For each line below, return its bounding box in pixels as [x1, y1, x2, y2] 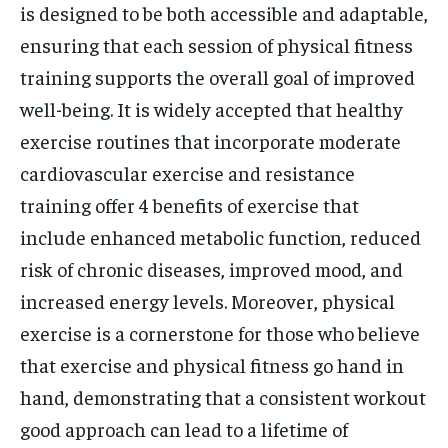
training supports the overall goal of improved [20, 64, 415, 89]
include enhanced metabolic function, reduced [20, 224, 421, 249]
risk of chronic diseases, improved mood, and [20, 256, 403, 281]
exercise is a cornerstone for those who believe [20, 320, 420, 345]
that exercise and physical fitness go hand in [20, 352, 404, 377]
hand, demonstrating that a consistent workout [20, 384, 426, 409]
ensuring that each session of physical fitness [20, 32, 413, 57]
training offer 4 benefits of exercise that [20, 192, 359, 217]
